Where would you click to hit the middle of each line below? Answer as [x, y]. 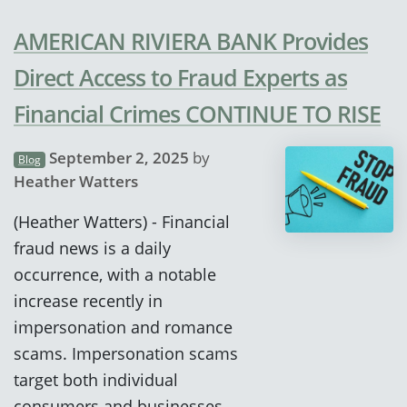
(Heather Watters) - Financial [122, 221]
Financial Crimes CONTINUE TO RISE [197, 113]
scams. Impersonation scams [126, 352]
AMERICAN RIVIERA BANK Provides [191, 40]
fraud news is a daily [92, 247]
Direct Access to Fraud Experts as [180, 77]
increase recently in [88, 300]
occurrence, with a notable [115, 273]
